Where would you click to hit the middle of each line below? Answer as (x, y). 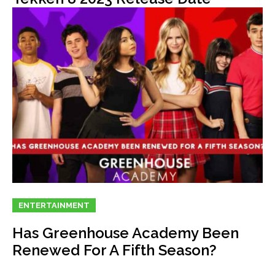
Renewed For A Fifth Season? (114, 250)
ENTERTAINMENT (54, 205)
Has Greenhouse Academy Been (126, 233)
